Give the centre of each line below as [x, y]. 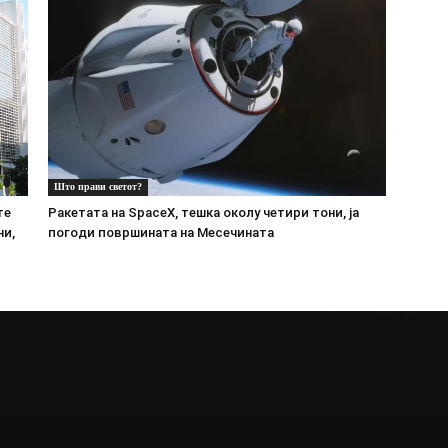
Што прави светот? [98, 186]
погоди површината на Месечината [161, 232]
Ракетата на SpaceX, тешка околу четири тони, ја [203, 212]
